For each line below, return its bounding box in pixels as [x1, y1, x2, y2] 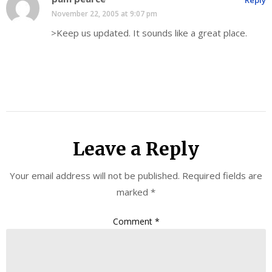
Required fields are [182, 169, 262, 182]
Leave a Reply [73, 137, 199, 160]
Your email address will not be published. [10, 169, 180, 182]
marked [117, 185, 151, 198]
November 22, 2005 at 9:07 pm [52, 8, 157, 19]
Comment [112, 216, 155, 228]
